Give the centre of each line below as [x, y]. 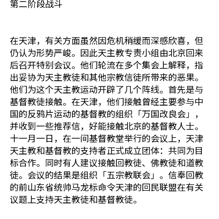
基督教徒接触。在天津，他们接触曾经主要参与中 [107, 101]
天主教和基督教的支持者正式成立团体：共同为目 [107, 150]
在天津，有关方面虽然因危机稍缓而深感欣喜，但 [107, 40]
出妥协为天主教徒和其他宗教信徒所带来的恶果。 [107, 77]
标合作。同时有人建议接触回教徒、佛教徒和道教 [107, 162]
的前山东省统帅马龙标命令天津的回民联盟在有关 [107, 187]
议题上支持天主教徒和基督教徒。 [76, 199]
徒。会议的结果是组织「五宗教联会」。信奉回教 [107, 175]
